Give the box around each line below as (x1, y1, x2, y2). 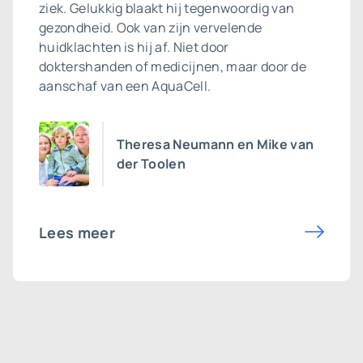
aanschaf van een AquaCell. (39, 77, 211, 95)
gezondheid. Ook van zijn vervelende (39, 19, 263, 36)
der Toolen (116, 155, 186, 173)
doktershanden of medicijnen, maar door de (39, 58, 307, 75)
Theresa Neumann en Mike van (116, 135, 314, 153)
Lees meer (39, 223, 115, 242)
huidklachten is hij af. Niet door (39, 38, 229, 56)
